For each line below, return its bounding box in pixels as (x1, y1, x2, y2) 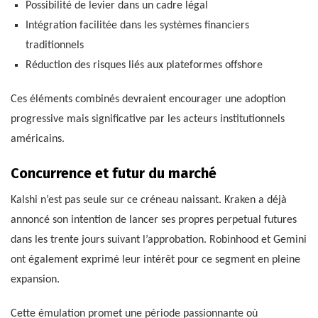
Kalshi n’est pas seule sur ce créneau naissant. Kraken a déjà (11, 194, 287, 207)
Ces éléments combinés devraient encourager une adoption (11, 94, 285, 106)
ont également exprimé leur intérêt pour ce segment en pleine (11, 254, 300, 266)
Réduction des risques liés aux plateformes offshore (25, 60, 263, 72)
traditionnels (25, 40, 84, 52)
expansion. (11, 274, 60, 286)
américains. (11, 133, 65, 146)
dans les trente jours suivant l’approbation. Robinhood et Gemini (11, 234, 307, 246)
